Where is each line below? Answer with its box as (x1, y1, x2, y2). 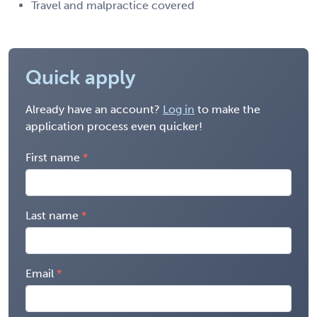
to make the (195, 102, 260, 116)
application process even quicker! (25, 119, 202, 133)
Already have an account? (25, 102, 163, 116)
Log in (163, 102, 195, 116)
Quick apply (25, 65, 136, 89)
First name (25, 150, 80, 164)
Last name (25, 208, 79, 222)
